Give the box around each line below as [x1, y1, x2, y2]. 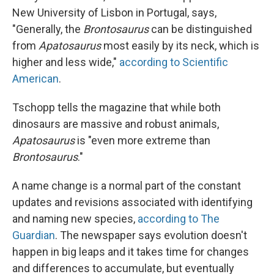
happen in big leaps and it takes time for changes [12, 245, 249, 259]
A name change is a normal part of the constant [12, 179, 241, 193]
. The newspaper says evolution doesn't [55, 229, 247, 242]
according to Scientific [119, 56, 228, 69]
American [12, 72, 59, 86]
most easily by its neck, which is [101, 39, 259, 53]
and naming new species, [12, 212, 138, 226]
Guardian [12, 229, 55, 242]
